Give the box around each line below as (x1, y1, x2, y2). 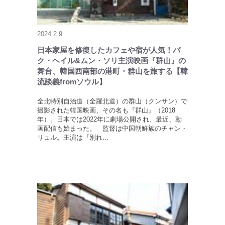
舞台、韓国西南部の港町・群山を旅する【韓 (37, 67, 188, 76)
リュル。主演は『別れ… (37, 134, 109, 142)
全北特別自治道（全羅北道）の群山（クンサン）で (37, 97, 187, 105)
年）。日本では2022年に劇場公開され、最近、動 (37, 116, 182, 124)
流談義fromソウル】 (37, 77, 106, 86)
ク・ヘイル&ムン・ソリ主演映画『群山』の (37, 56, 186, 65)
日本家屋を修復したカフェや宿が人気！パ (37, 46, 180, 55)
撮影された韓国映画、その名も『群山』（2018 (37, 106, 175, 115)
